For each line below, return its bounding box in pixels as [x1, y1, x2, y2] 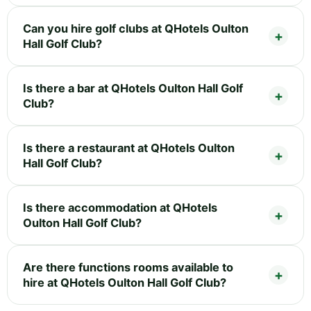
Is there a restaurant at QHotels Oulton [23, 140, 235, 155]
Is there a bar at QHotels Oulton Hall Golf [23, 81, 243, 95]
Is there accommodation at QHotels [23, 200, 217, 215]
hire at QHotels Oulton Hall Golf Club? [23, 275, 226, 289]
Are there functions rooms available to [23, 260, 233, 274]
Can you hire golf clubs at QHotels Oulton [23, 21, 249, 35]
